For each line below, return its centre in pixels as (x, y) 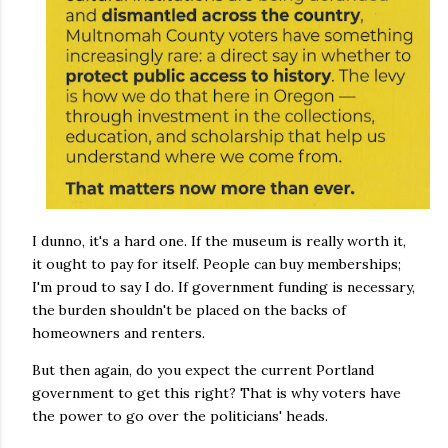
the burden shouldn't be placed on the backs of (189, 309)
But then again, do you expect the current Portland (203, 369)
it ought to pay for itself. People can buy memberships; (216, 263)
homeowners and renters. (118, 332)
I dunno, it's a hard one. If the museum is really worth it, (219, 240)
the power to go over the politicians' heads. (180, 415)
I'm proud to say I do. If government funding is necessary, (223, 286)
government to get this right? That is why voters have (216, 392)
